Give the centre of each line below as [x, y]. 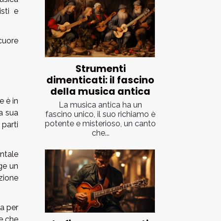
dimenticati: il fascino [100, 80]
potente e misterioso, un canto [100, 124]
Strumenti [100, 69]
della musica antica [100, 92]
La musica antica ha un [100, 105]
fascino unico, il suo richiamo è [100, 114]
